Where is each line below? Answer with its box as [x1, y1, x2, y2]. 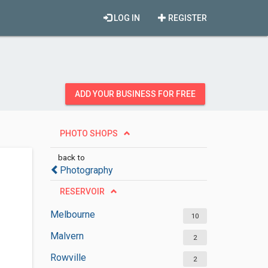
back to [57, 153, 85, 162]
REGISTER [166, 13, 207, 23]
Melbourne [50, 209, 95, 220]
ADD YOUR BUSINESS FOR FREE [75, 89, 196, 99]
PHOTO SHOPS [59, 129, 118, 138]
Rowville [50, 252, 86, 263]
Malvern [50, 230, 84, 242]
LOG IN [112, 13, 140, 23]
